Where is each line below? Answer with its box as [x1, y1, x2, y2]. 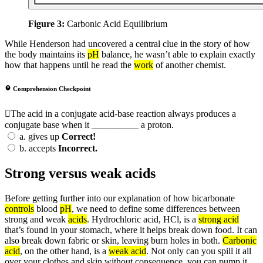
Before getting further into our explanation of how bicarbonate [5, 193, 235, 203]
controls [5, 203, 34, 214]
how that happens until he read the [5, 60, 134, 70]
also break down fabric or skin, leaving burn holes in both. [5, 235, 222, 245]
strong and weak [5, 214, 68, 224]
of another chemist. [153, 60, 226, 70]
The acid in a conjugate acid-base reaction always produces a [11, 109, 236, 119]
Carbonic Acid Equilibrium [65, 19, 167, 29]
